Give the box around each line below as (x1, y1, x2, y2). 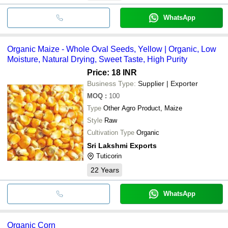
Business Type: (87, 79, 136, 88)
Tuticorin (96, 152, 122, 160)
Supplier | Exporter (138, 79, 198, 88)
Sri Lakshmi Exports (87, 141, 157, 150)
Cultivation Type (87, 128, 134, 136)
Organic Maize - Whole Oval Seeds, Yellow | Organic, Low (7, 44, 216, 53)
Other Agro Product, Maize (103, 104, 182, 112)
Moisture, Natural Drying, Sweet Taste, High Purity (7, 54, 187, 64)
